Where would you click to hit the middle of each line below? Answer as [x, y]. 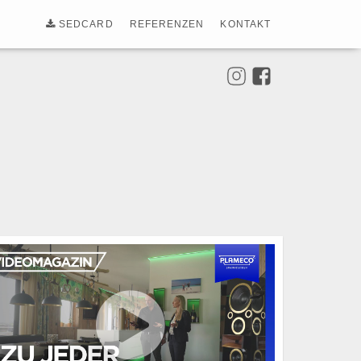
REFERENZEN [167, 24]
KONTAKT [245, 24]
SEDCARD [84, 24]
